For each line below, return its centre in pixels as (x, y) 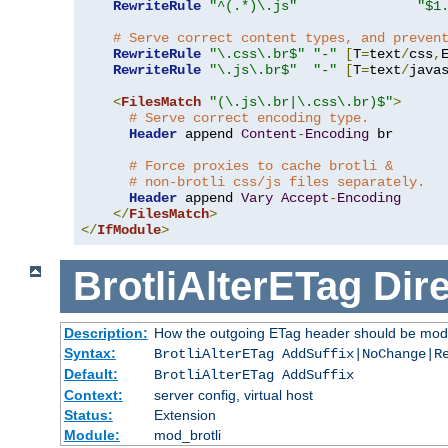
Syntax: (89, 352)
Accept (305, 198)
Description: (105, 332)
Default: (90, 373)
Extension (184, 414)
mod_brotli (187, 434)
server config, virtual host (233, 394)
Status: (88, 414)
